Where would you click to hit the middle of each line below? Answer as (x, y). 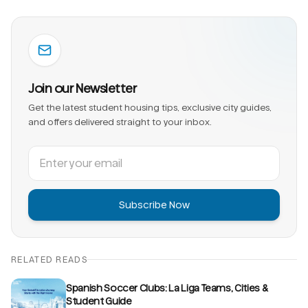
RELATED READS (49, 259)
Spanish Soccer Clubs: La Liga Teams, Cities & (167, 288)
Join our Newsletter (82, 88)
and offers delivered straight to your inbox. (120, 122)
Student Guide (99, 301)
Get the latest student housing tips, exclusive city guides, (150, 107)
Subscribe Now (154, 205)
